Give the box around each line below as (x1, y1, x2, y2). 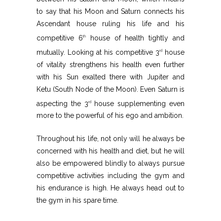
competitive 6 (37, 34, 83, 42)
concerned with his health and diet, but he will (37, 147, 184, 155)
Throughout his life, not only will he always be (37, 135, 184, 143)
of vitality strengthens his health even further (37, 60, 184, 69)
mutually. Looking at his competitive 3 (37, 48, 159, 56)
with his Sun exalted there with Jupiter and (37, 73, 184, 81)
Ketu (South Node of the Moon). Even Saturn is (37, 85, 184, 93)
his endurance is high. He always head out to (37, 184, 184, 192)
